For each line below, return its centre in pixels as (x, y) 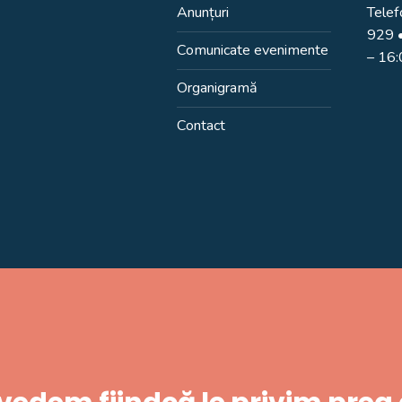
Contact (201, 126)
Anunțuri (202, 13)
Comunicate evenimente (252, 50)
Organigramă (217, 88)
